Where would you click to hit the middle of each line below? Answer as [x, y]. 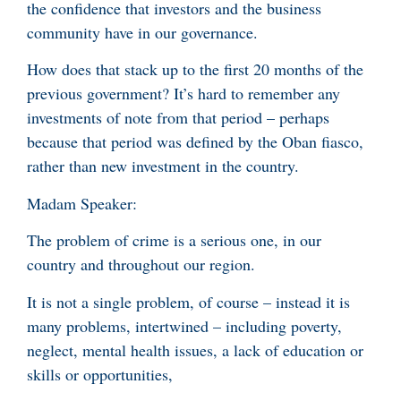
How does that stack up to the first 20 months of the [195, 69]
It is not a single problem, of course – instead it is [188, 301]
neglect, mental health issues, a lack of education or [195, 350]
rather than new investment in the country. [163, 166]
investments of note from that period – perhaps [178, 118]
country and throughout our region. [144, 264]
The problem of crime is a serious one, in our [174, 240]
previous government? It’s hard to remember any [183, 94]
